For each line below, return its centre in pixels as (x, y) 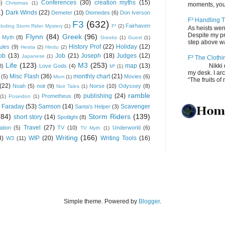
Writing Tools (119, 138)
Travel (32, 127)
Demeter (62, 12)
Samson (49, 106)
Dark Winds (21, 12)
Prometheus (57, 96)
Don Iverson (135, 12)
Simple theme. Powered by (101, 201)
